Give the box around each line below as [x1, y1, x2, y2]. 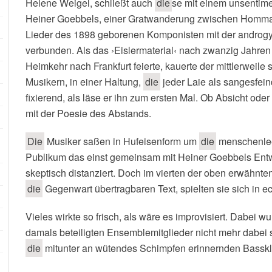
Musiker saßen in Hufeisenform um [44, 134, 199, 148]
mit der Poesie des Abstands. [25, 106, 151, 120]
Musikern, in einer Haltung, [25, 75, 143, 89]
